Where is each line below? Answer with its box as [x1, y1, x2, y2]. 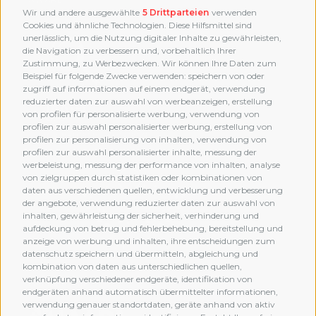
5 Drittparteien [142, 6, 209, 18]
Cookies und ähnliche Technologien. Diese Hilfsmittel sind [23, 19, 252, 30]
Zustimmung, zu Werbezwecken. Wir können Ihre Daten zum [23, 57, 276, 68]
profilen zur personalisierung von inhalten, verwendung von [23, 133, 267, 145]
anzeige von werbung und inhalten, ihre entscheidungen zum [23, 235, 275, 246]
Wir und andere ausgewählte [23, 6, 142, 18]
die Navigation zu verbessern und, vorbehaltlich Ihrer [23, 44, 236, 56]
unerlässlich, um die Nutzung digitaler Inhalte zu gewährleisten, [23, 32, 281, 43]
